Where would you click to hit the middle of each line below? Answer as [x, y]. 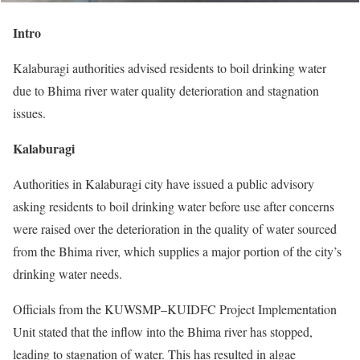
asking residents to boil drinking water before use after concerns [174, 206]
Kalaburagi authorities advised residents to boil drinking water [170, 67]
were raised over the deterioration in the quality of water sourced [175, 228]
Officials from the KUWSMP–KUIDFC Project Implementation [175, 309]
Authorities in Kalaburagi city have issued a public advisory [164, 183]
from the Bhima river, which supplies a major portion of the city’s [177, 251]
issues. [29, 112]
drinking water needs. [67, 273]
